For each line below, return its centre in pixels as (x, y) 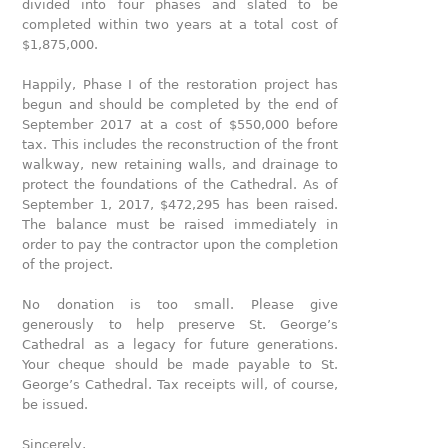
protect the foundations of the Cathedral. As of (180, 184)
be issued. (55, 404)
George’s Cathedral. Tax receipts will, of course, (180, 384)
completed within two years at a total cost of (180, 24)
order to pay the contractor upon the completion (180, 244)
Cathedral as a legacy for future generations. (180, 344)
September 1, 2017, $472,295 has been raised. (180, 204)
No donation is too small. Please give (180, 304)
